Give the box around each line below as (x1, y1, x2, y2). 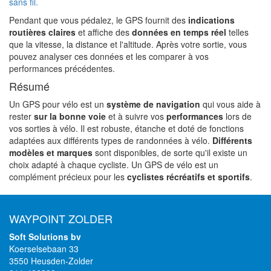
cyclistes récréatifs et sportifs (127, 170, 250, 183)
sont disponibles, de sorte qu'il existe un (93, 146, 247, 158)
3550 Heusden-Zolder (9, 254, 93, 267)
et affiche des (76, 25, 132, 38)
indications (188, 13, 235, 26)
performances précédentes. (9, 62, 115, 74)
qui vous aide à (200, 97, 261, 110)
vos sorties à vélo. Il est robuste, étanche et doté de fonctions (9, 122, 244, 134)
